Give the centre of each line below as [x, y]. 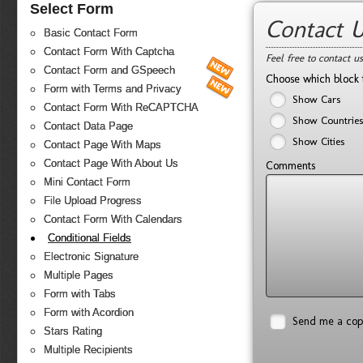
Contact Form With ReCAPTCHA [121, 108]
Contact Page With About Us [111, 164]
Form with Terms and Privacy [113, 89]
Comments [290, 166]
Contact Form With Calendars [113, 220]
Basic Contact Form [91, 33]
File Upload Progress [93, 201]
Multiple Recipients [88, 350]
